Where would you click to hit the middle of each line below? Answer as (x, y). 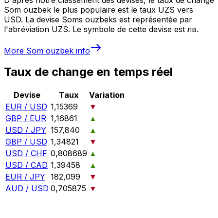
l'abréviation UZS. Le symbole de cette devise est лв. (101, 29)
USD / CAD (27, 165)
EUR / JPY (25, 177)
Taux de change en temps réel (88, 72)
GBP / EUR (26, 118)
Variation (107, 95)
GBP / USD (26, 142)
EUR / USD (26, 107)
